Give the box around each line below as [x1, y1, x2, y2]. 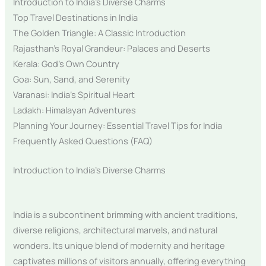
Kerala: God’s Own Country [13, 57, 120, 69]
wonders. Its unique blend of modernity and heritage [13, 239, 226, 252]
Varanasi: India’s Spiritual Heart [13, 88, 135, 100]
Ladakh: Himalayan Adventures [13, 103, 137, 116]
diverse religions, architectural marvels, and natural [13, 224, 218, 236]
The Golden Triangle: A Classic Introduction [13, 26, 186, 39]
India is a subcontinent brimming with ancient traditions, [13, 208, 239, 221]
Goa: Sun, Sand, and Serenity [13, 72, 131, 85]
